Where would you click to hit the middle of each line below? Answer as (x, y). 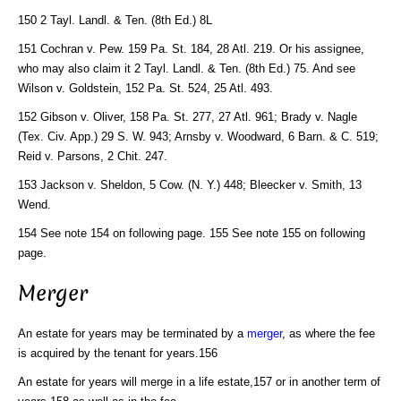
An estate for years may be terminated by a (132, 333)
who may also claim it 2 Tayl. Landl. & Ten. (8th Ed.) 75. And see (187, 68)
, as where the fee (328, 333)
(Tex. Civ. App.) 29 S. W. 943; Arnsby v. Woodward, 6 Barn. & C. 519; (198, 136)
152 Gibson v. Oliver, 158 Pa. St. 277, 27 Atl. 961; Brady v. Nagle (188, 116)
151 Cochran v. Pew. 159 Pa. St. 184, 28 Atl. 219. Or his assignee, (191, 48)
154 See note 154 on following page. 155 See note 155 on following (192, 233)
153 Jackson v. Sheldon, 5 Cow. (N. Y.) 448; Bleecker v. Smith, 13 (190, 184)
